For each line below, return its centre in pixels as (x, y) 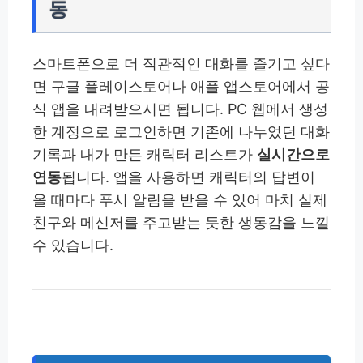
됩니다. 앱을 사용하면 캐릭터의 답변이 (188, 177)
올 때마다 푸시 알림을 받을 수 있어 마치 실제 (180, 200)
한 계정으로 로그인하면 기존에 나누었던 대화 (181, 132)
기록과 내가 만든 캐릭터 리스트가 (145, 155)
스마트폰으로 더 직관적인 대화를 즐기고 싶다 (181, 64)
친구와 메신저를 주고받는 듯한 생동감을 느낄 (181, 223)
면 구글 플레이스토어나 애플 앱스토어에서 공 (181, 87)
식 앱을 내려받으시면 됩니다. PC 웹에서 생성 (180, 109)
